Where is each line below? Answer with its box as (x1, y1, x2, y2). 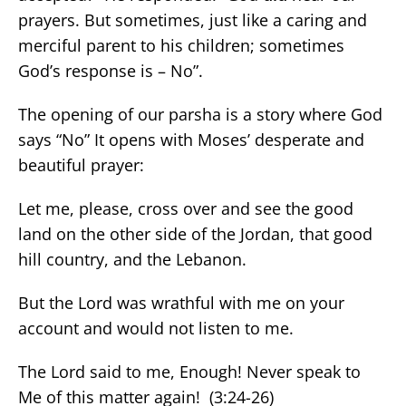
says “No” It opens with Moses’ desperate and (18, 129, 364, 150)
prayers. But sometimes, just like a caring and (18, 9, 367, 31)
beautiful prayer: (18, 154, 144, 176)
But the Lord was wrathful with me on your (18, 292, 344, 314)
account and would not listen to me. (18, 317, 294, 339)
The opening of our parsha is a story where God (18, 103, 382, 125)
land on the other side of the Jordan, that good (18, 223, 372, 245)
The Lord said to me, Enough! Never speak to (18, 361, 361, 382)
